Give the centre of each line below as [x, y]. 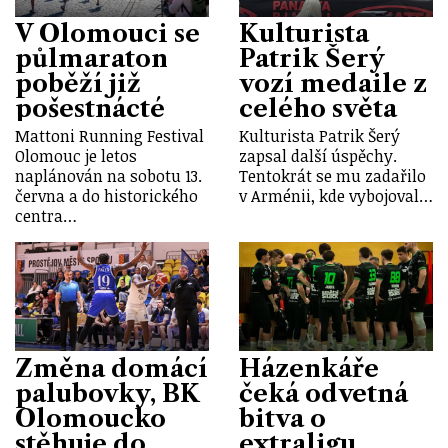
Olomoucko [90, 419]
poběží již [78, 84]
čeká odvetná [323, 394]
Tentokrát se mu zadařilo [332, 176]
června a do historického [106, 196]
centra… [46, 216]
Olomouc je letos [76, 156]
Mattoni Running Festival [109, 136]
